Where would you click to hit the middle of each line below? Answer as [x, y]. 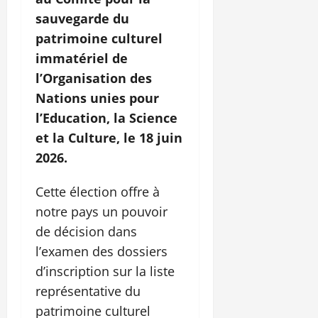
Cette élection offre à [98, 192]
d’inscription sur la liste [105, 272]
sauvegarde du [82, 19]
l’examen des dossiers [102, 252]
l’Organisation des [94, 78]
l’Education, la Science [106, 118]
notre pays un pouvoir [102, 212]
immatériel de [82, 59]
